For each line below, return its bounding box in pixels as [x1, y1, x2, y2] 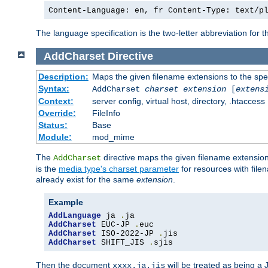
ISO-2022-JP [96, 229, 159, 239]
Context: [38, 96, 74, 106]
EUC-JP [96, 220, 135, 230]
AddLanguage [48, 211, 101, 221]
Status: [38, 120, 68, 130]
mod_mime [92, 132, 135, 142]
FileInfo [92, 108, 120, 118]
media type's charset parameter [59, 164, 179, 174]
